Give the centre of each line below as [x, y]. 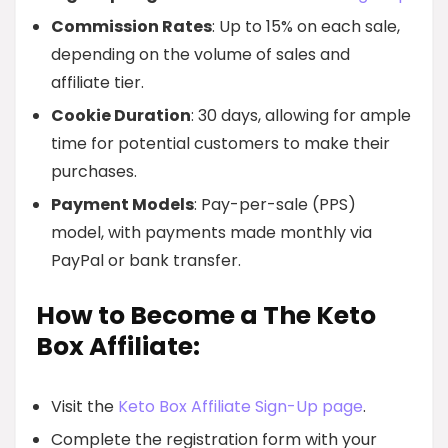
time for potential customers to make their [220, 143]
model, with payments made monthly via [211, 232]
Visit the [84, 406]
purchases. [94, 171]
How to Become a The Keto [206, 315]
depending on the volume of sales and [200, 54]
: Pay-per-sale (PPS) [275, 204]
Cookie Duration [121, 115]
